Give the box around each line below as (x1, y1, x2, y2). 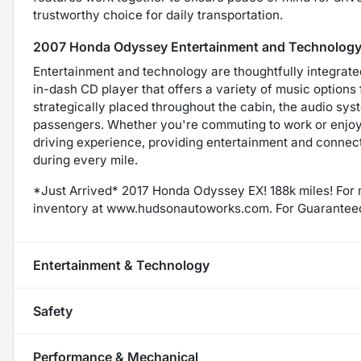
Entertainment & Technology (33, 257, 210, 274)
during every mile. (33, 152, 138, 168)
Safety (33, 303, 73, 320)
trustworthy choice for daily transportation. (33, 7, 283, 23)
